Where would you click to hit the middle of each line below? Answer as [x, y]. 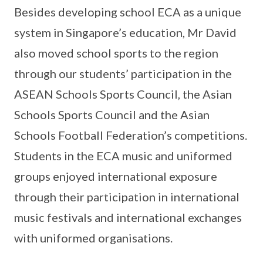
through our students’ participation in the [123, 73]
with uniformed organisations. [93, 238]
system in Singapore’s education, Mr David [125, 32]
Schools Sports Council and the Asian [112, 114]
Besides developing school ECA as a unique [128, 12]
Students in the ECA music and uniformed [123, 156]
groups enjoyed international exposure [116, 176]
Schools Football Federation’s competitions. [131, 135]
